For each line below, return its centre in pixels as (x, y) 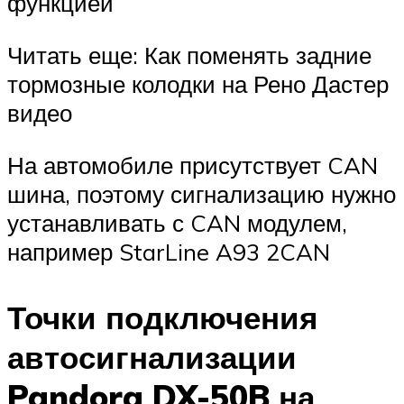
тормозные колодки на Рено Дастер (198, 83)
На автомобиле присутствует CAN (193, 165)
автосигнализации (152, 357)
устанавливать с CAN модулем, (177, 222)
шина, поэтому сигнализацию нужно (202, 193)
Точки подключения (162, 317)
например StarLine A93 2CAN (169, 251)
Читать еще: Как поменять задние (189, 55)
